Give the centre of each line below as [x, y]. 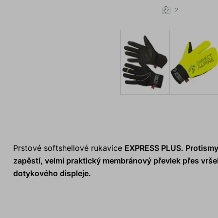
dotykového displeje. [52, 173]
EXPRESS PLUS [153, 148]
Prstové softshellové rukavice [69, 148]
